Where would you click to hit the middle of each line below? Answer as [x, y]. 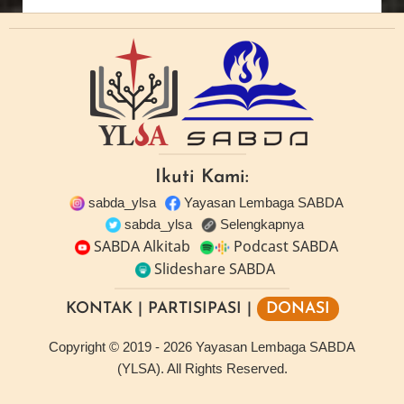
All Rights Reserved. [225, 368]
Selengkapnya [260, 224]
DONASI [298, 308]
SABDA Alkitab [140, 246]
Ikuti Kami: [202, 177]
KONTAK [99, 308]
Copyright [77, 346]
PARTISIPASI [194, 308]
